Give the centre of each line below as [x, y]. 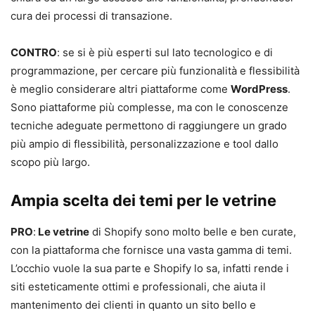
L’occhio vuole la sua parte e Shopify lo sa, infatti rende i [150, 268]
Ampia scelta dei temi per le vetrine [143, 200]
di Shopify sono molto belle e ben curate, [193, 231]
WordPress [259, 89]
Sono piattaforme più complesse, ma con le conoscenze [149, 107]
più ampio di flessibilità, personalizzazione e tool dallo [144, 143]
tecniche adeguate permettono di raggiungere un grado [149, 125]
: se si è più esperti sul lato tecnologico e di [165, 52]
